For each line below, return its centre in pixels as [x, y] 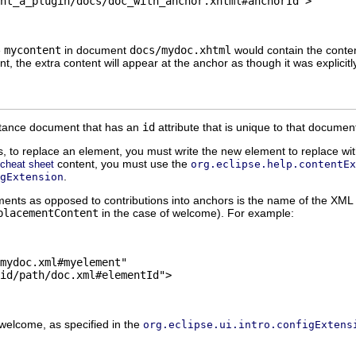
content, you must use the [122, 163]
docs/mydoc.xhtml [180, 50]
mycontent [33, 50]
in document [95, 50]
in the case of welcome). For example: [196, 213]
